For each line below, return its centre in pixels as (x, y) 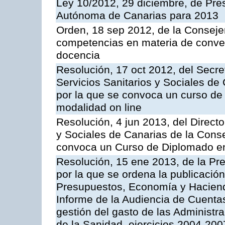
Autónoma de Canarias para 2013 (137, 16)
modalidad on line (99, 108)
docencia (78, 55)
